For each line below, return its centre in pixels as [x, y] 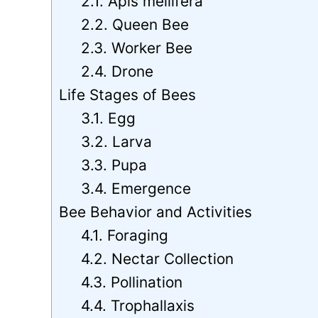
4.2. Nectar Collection [158, 258]
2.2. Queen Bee [135, 24]
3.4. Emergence [136, 188]
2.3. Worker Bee [137, 48]
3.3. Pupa [114, 165]
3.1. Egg [109, 118]
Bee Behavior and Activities [155, 212]
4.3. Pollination [132, 282]
